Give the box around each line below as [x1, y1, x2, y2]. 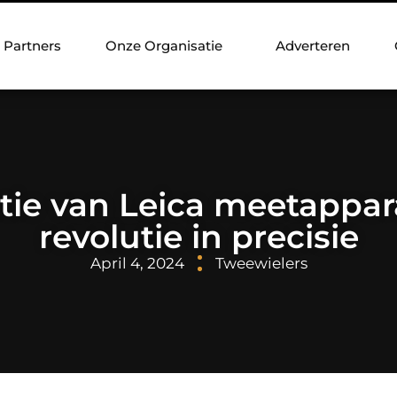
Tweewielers [214, 253, 307, 272]
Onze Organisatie [105, 37, 222, 54]
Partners [4, 37, 61, 54]
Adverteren [276, 37, 350, 54]
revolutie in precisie [38, 216, 359, 256]
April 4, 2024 [90, 253, 184, 272]
